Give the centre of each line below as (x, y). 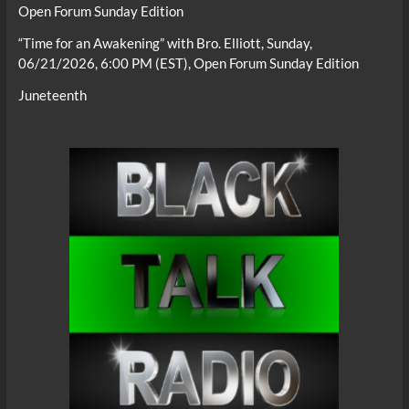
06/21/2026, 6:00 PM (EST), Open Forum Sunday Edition (188, 63)
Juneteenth (52, 94)
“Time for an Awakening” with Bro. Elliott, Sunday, (165, 42)
